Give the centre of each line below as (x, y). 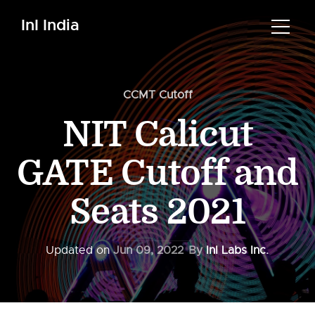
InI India (50, 25)
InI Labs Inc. (237, 250)
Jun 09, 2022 (148, 250)
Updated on (79, 250)
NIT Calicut (157, 135)
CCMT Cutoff (157, 95)
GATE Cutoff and (157, 174)
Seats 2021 (157, 212)
